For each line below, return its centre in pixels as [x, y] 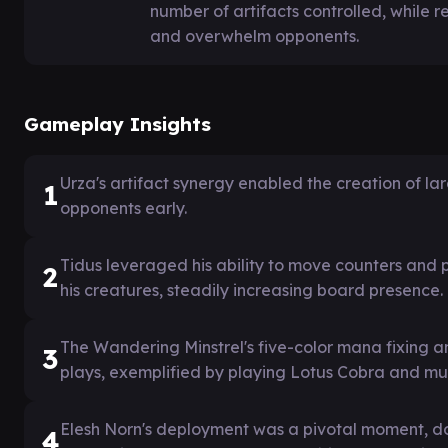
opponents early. [123, 207]
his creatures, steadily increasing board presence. [251, 289]
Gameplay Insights [117, 123]
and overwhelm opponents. [254, 35]
